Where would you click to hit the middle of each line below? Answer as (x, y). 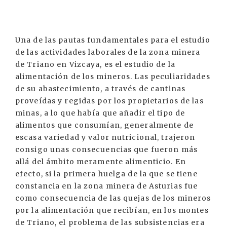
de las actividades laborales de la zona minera (108, 52)
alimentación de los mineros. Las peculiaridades (113, 77)
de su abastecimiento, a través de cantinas (101, 89)
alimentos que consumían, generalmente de (104, 125)
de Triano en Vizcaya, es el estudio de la (95, 64)
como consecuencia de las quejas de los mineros (113, 198)
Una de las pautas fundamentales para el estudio (113, 40)
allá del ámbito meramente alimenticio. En (101, 162)
